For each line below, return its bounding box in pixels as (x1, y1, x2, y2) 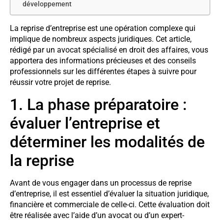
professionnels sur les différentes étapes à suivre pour (10, 67, 196, 77)
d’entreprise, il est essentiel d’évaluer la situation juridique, (10, 189, 209, 198)
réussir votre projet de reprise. (10, 78, 111, 87)
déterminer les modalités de (10, 132, 205, 151)
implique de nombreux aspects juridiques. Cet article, (10, 34, 192, 44)
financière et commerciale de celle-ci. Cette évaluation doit (10, 199, 210, 209)
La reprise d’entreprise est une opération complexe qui (10, 24, 195, 33)
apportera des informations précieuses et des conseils (10, 56, 196, 66)
